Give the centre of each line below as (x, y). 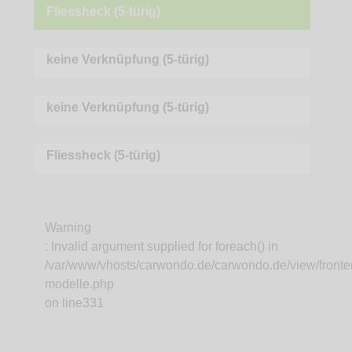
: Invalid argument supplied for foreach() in (161, 247)
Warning (68, 228)
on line (63, 303)
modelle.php (79, 284)
